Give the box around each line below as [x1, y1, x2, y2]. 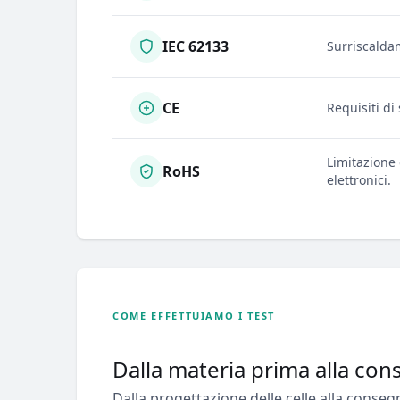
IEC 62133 [162, 36, 229, 56]
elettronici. [327, 171, 391, 188]
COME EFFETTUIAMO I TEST [112, 308, 275, 322]
